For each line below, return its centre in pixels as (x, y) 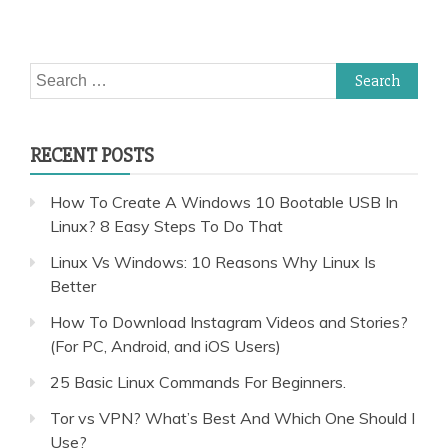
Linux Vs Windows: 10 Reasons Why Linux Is (213, 261)
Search (54, 74)
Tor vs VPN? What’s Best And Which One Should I (232, 417)
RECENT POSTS (92, 155)
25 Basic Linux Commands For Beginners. (198, 381)
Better (73, 285)
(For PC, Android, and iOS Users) (165, 345)
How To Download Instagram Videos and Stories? (229, 321)
